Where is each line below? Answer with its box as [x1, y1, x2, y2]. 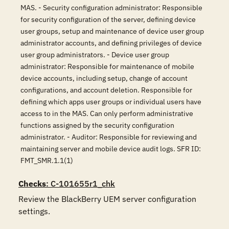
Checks [18, 178, 46, 189]
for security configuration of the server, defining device [20, 15, 196, 24]
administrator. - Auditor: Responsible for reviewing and [20, 132, 197, 142]
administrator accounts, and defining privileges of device [20, 38, 202, 48]
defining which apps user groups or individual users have [20, 97, 201, 106]
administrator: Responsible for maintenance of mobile [20, 62, 194, 71]
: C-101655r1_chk [46, 178, 115, 189]
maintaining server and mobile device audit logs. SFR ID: [20, 144, 201, 153]
